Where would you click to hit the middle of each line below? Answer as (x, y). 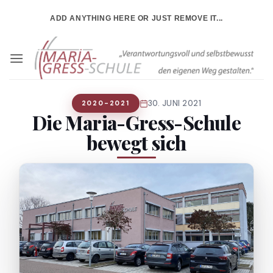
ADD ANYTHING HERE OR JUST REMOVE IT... (136, 18)
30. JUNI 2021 (175, 103)
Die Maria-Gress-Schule (136, 122)
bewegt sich (136, 143)
